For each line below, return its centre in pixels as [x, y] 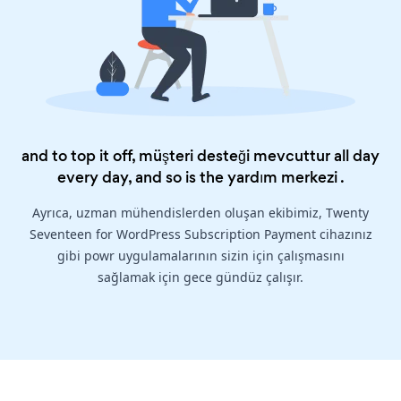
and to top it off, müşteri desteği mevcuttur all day [200, 156]
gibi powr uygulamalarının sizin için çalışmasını [200, 256]
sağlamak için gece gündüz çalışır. [200, 277]
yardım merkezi [282, 178]
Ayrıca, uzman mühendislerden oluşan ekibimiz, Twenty [200, 213]
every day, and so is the [142, 178]
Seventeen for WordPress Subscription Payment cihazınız [200, 235]
